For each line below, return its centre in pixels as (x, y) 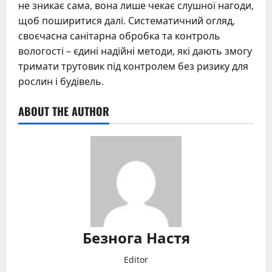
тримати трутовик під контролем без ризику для (133, 66)
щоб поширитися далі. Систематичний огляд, (127, 20)
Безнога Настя (136, 236)
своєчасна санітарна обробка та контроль (119, 36)
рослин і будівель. (61, 81)
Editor (136, 259)
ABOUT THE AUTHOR (64, 111)
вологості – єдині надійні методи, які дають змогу (135, 51)
